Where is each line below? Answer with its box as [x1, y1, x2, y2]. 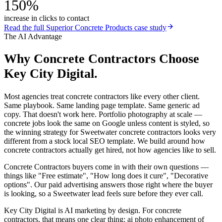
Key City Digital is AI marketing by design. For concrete [4, 206, 181, 215]
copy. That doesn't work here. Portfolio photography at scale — [4, 110, 202, 119]
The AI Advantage [4, 32, 62, 41]
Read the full [4, 23, 46, 32]
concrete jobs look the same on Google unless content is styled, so [4, 119, 210, 128]
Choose [156, 52, 199, 66]
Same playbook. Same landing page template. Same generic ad [4, 101, 200, 110]
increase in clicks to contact [4, 13, 89, 22]
